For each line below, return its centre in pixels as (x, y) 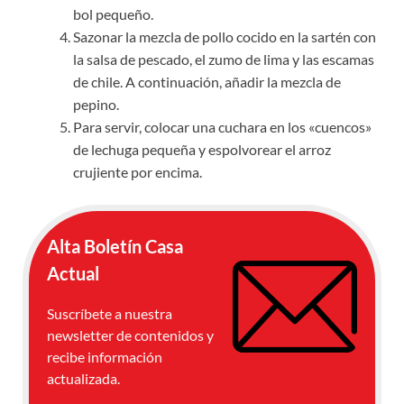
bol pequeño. (113, 14)
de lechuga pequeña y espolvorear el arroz (202, 150)
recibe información (105, 357)
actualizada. (83, 379)
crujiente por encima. (138, 172)
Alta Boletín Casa (115, 247)
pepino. (96, 105)
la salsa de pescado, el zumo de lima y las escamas (224, 60)
